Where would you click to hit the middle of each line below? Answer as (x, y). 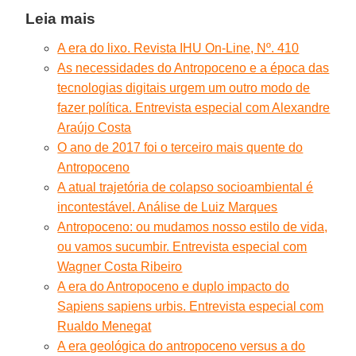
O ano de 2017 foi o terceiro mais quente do (180, 147)
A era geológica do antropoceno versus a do (182, 346)
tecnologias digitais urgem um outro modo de (184, 87)
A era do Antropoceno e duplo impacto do (174, 286)
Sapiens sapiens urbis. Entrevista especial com (191, 306)
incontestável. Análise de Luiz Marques (168, 207)
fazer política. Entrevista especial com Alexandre (194, 107)
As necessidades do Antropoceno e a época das (193, 68)
